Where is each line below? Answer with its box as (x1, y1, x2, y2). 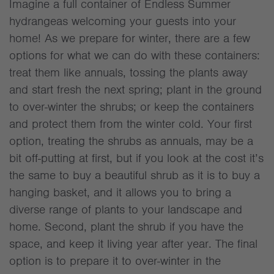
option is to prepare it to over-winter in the (9, 253, 221, 268)
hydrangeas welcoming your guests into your (9, 13, 236, 29)
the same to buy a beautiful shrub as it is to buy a (9, 168, 260, 183)
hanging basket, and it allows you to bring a (9, 185, 231, 200)
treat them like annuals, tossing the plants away (9, 65, 248, 80)
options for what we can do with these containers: (9, 48, 260, 63)
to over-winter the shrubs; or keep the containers (9, 99, 254, 114)
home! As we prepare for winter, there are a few (9, 31, 250, 46)
